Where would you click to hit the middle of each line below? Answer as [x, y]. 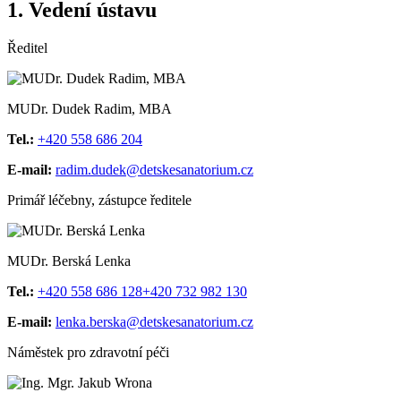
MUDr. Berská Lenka [69, 261]
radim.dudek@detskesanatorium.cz [154, 170]
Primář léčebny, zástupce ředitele [99, 200]
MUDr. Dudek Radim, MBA [90, 109]
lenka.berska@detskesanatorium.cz [154, 322]
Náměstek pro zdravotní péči [88, 353]
